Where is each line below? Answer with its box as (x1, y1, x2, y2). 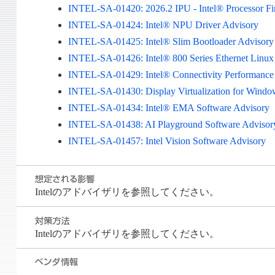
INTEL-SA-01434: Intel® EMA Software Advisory (68, 103, 270, 114)
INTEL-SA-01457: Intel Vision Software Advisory (68, 136, 266, 147)
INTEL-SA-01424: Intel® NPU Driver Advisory (68, 20, 259, 31)
